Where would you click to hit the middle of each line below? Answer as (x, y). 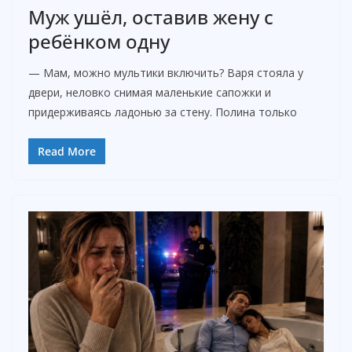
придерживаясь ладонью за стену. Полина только (163, 112)
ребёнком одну (99, 41)
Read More (67, 151)
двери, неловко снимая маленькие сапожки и (150, 92)
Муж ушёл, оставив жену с (151, 16)
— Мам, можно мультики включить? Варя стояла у (166, 72)
